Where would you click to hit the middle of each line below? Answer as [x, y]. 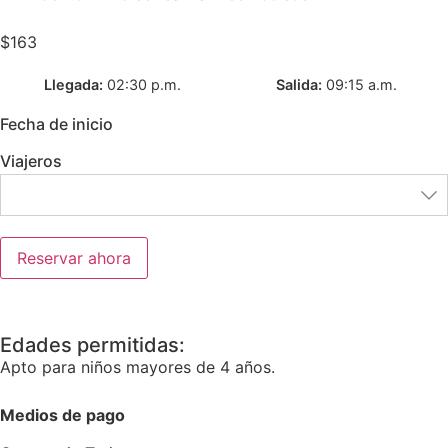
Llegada [71, 85]
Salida [296, 85]
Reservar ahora [74, 258]
